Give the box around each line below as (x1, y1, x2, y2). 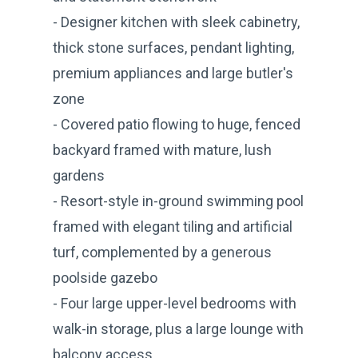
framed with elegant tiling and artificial (53, 217, 292, 235)
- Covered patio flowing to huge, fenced (53, 115, 300, 133)
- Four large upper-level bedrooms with (53, 294, 296, 312)
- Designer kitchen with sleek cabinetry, (53, 13, 300, 30)
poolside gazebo (53, 268, 157, 286)
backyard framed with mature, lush (53, 141, 272, 158)
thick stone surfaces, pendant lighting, (53, 38, 294, 56)
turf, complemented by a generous (53, 243, 272, 261)
